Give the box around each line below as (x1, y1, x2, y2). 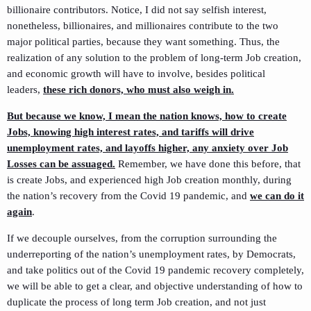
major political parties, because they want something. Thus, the (7, 35, 280, 47)
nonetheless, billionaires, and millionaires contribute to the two (7, 19, 278, 31)
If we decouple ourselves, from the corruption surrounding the (7, 232, 277, 244)
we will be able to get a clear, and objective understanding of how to (7, 280, 303, 292)
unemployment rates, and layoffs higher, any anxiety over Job (7, 142, 288, 153)
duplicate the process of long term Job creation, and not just (7, 296, 266, 308)
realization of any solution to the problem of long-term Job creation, (7, 51, 301, 63)
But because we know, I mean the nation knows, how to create (7, 110, 287, 121)
